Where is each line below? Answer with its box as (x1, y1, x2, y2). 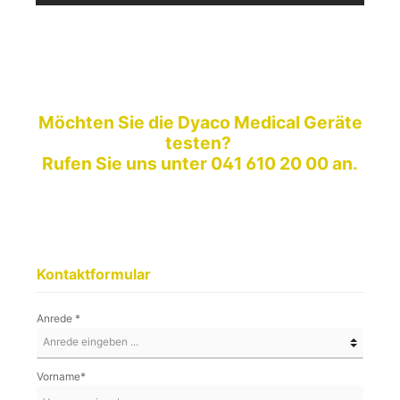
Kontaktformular (37, 264, 151, 283)
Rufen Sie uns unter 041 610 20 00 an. (42, 153, 358, 175)
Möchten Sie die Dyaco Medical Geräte (37, 112, 362, 134)
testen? (165, 132, 235, 154)
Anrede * (37, 312, 80, 326)
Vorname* (37, 369, 86, 383)
